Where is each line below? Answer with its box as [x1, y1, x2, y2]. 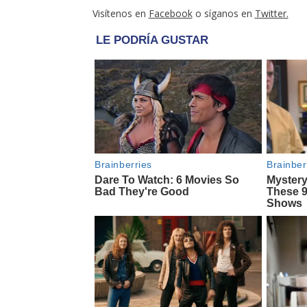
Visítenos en [92, 7, 149, 20]
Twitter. [254, 7, 288, 20]
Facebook [148, 7, 193, 20]
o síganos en [192, 7, 255, 20]
